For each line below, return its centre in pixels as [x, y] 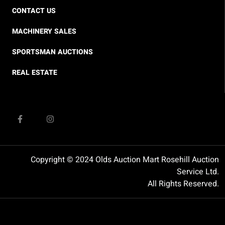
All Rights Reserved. [183, 184]
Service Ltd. [198, 172]
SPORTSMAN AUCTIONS [52, 52]
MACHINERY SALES [44, 31]
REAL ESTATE [35, 73]
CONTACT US [34, 11]
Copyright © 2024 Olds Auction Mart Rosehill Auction [125, 160]
